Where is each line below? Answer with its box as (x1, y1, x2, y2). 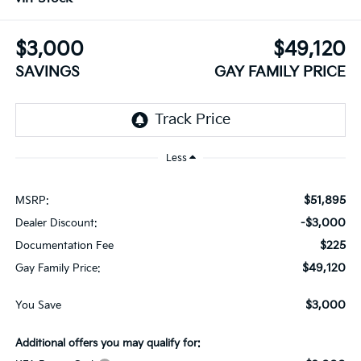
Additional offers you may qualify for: (15, 336, 201, 350)
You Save (15, 298, 61, 312)
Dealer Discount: (15, 216, 98, 230)
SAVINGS (15, 63, 80, 81)
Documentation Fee (15, 239, 114, 252)
